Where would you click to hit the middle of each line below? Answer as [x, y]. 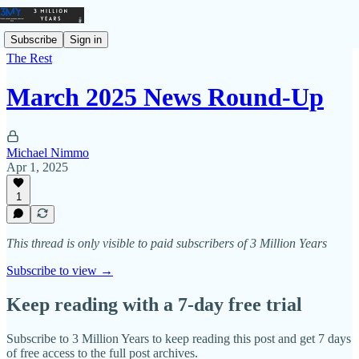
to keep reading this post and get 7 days [250, 338]
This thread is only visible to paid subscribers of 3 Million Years [167, 243]
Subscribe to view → [60, 270]
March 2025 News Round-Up [165, 97]
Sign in [86, 39]
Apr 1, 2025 [37, 167]
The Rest [29, 58]
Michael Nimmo [48, 152]
